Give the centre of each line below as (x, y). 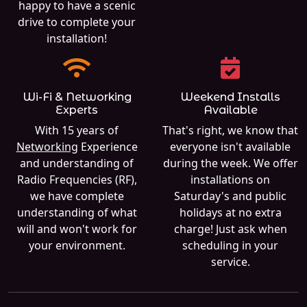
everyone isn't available (230, 147)
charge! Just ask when (230, 229)
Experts (77, 110)
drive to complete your (77, 22)
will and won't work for (77, 229)
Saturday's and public (230, 196)
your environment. (77, 246)
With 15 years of (77, 131)
